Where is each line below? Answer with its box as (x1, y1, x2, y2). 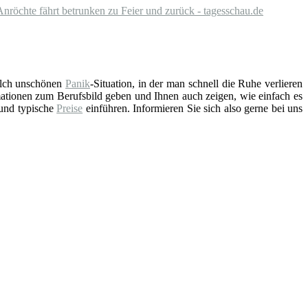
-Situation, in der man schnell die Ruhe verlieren (90, 78, 303, 90)
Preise (56, 102, 83, 115)
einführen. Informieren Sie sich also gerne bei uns (82, 102, 303, 115)
